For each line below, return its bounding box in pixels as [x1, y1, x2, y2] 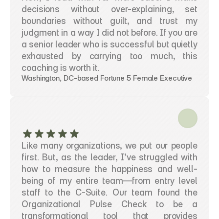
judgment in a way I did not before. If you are [22, 27, 197, 38]
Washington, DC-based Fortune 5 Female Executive [22, 73, 193, 83]
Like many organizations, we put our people [22, 140, 197, 151]
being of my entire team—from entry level [22, 175, 197, 186]
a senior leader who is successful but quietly [22, 39, 197, 49]
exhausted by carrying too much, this [22, 51, 197, 61]
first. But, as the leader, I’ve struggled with [22, 152, 197, 162]
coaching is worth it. [22, 63, 100, 73]
